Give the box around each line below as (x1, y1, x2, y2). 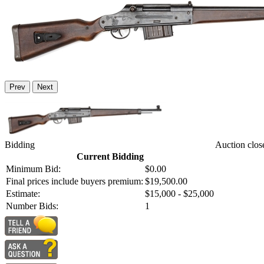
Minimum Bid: (6, 164, 61, 174)
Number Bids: (6, 201, 58, 212)
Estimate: (6, 189, 40, 199)
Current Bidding (76, 151, 144, 162)
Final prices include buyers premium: (6, 176, 143, 187)
